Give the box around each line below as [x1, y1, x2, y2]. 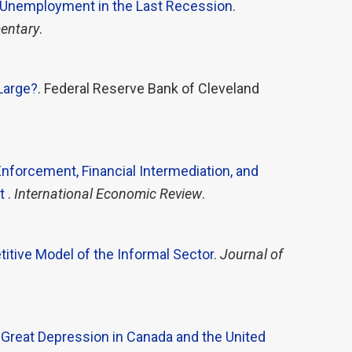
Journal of [220, 245, 284, 262]
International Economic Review [14, 185, 202, 203]
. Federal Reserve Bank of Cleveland [38, 80, 260, 97]
